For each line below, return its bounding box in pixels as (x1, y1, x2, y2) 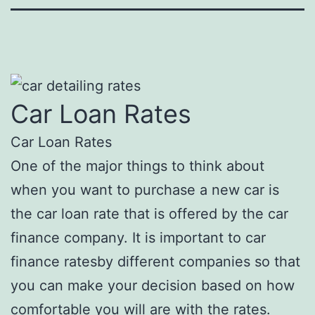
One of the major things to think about (11, 157, 264, 174)
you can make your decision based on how (11, 276, 295, 294)
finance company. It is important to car (11, 229, 266, 246)
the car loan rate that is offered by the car (11, 205, 288, 222)
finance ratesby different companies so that (11, 252, 300, 270)
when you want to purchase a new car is (11, 181, 279, 198)
